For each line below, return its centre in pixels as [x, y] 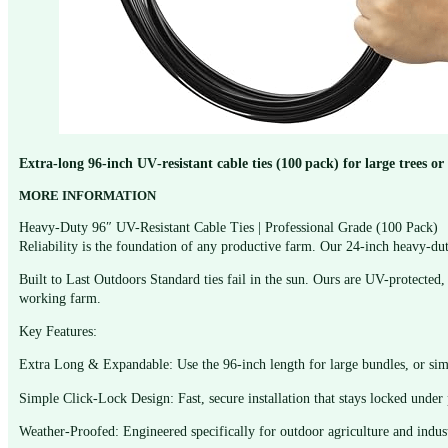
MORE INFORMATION [88, 195]
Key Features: [58, 331]
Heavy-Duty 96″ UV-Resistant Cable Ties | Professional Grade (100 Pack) [229, 226]
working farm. [60, 298]
